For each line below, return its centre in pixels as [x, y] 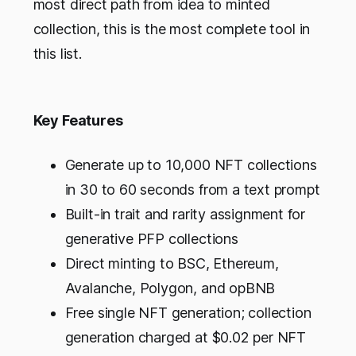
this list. [57, 54]
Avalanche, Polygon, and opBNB [170, 288]
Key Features [78, 121]
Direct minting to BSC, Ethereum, [172, 264]
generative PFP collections [151, 239]
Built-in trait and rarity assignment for [185, 215]
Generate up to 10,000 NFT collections [191, 165]
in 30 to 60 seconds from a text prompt [192, 190]
